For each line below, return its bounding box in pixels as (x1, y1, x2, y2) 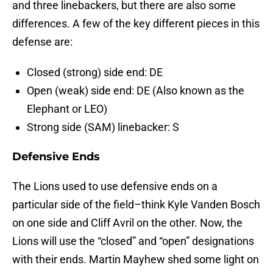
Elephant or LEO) (27, 102, 107, 116)
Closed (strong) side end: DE (27, 66, 163, 79)
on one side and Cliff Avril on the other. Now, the (12, 216, 243, 230)
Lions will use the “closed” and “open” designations (12, 235, 254, 248)
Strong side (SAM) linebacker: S (27, 121, 179, 134)
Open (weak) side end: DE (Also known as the (27, 84, 244, 97)
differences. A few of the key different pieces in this (12, 17, 260, 30)
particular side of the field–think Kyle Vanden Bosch (12, 198, 260, 211)
